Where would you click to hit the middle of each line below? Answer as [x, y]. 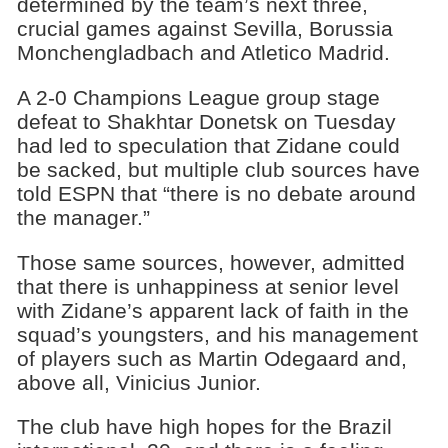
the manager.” [83, 217]
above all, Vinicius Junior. [138, 382]
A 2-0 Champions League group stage [198, 97]
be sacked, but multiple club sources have [218, 169]
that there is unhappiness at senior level [207, 286]
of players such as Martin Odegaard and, [211, 358]
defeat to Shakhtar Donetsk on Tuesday [206, 121]
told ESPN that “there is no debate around [216, 193]
